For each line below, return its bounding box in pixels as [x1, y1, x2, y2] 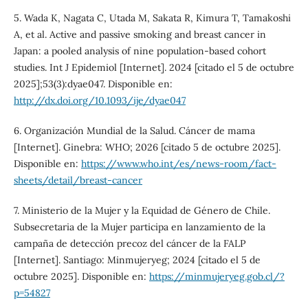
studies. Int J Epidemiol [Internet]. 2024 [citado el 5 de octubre [13, 61, 294, 74]
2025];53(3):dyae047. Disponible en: [13, 78, 173, 91]
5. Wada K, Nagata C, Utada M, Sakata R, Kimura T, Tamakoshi [13, 12, 291, 25]
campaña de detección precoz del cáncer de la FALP [13, 237, 245, 250]
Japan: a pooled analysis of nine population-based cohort [13, 45, 266, 58]
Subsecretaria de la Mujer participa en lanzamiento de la [13, 221, 265, 234]
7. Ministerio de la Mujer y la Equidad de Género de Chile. [13, 204, 270, 217]
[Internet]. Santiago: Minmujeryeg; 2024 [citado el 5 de [13, 254, 261, 267]
